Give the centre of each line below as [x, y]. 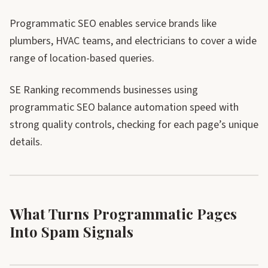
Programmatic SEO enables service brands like [113, 24]
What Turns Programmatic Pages [123, 214]
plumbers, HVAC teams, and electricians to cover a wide [133, 41]
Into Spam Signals [71, 232]
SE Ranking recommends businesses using [104, 90]
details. [26, 142]
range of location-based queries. [82, 58]
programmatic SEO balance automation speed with [124, 107]
